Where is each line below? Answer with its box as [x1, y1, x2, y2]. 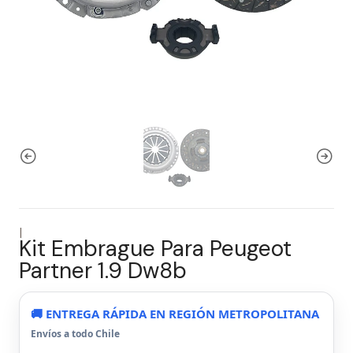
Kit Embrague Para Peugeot [19, 234, 292, 263]
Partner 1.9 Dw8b [19, 256, 187, 285]
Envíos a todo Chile [31, 327, 120, 340]
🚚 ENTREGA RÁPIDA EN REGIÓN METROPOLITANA [31, 306, 319, 321]
